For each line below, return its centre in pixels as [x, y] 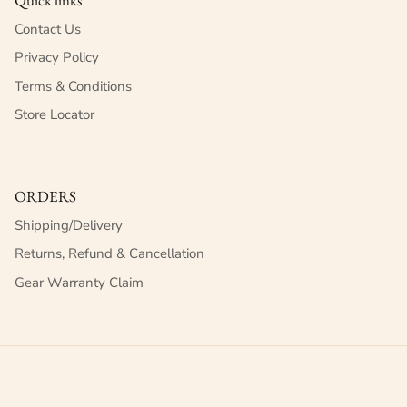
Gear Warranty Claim [79, 282]
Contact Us [48, 29]
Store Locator [55, 115]
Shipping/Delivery [69, 225]
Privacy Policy [57, 58]
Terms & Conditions [73, 86]
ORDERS [45, 196]
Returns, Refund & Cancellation [109, 254]
